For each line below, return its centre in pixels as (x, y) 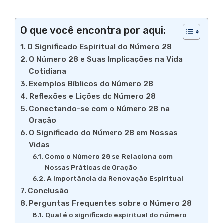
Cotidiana (48, 71)
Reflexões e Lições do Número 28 (93, 96)
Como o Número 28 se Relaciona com (109, 157)
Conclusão (49, 191)
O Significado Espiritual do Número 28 (100, 47)
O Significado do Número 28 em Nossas (104, 133)
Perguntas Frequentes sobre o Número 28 (111, 203)
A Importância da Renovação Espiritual (115, 178)
